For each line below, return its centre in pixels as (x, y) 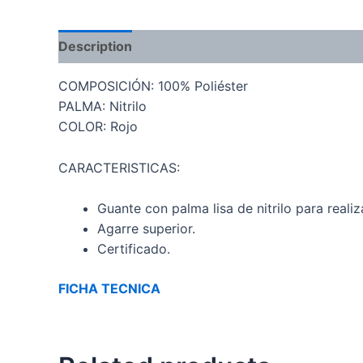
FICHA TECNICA (109, 289)
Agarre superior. (146, 229)
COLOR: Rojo (98, 126)
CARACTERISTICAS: (119, 167)
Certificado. (134, 249)
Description (95, 46)
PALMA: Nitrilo (102, 106)
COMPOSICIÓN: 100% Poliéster (153, 86)
